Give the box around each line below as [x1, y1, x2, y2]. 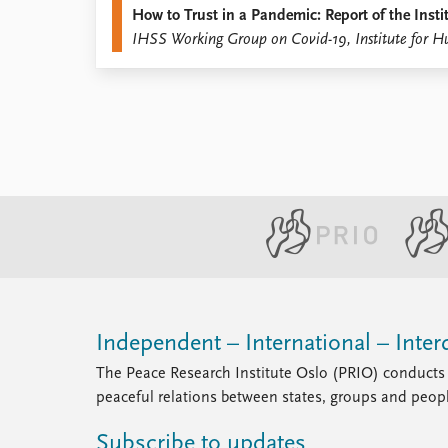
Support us [96, 130, 171, 146]
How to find [96, 34, 176, 50]
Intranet [96, 82, 150, 98]
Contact [96, 58, 149, 74]
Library [96, 10, 140, 26]
